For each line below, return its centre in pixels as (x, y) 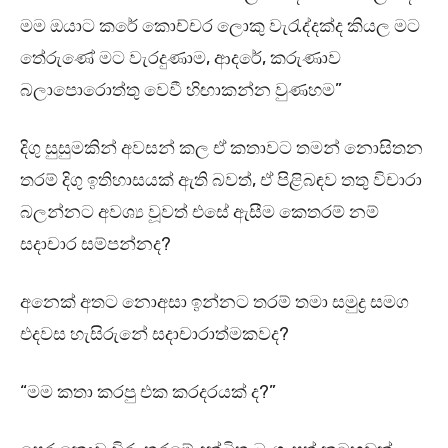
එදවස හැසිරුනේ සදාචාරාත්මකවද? (154, 334)
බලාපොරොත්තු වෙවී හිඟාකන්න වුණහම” (181, 90)
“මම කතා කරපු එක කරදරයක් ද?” (148, 392)
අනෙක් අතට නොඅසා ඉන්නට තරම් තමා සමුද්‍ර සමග (214, 302)
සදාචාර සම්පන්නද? (95, 244)
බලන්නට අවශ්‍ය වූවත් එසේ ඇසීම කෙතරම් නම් (199, 212)
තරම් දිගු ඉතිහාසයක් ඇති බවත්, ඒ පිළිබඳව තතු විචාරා (221, 180)
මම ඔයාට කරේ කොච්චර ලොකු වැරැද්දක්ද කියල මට (220, 26)
